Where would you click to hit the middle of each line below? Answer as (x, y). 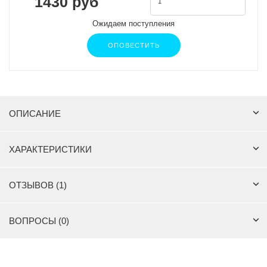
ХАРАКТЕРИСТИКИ (50, 150)
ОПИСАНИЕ (35, 114)
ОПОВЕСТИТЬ (133, 46)
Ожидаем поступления (133, 24)
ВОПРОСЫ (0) (39, 221)
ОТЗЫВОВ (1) (38, 185)
